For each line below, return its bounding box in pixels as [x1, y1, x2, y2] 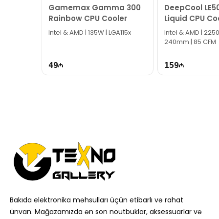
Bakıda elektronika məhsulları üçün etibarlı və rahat [10, 195, 183, 205]
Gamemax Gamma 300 [48, 2, 141, 13]
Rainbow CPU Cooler [48, 13, 128, 23]
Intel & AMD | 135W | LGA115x [48, 28, 131, 37]
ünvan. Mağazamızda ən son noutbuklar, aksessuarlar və [10, 207, 202, 217]
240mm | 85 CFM [164, 37, 216, 46]
